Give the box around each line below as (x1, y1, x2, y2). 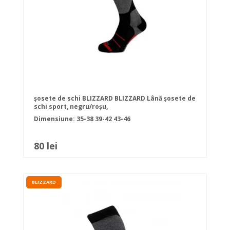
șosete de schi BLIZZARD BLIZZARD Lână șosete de (34, 94, 196, 103)
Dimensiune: (34, 114, 76, 124)
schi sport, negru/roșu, (34, 102, 108, 111)
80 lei (34, 140, 57, 152)
